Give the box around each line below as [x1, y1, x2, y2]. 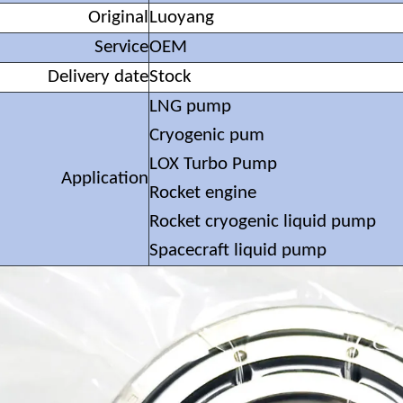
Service [94, 38, 148, 58]
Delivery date [48, 67, 148, 87]
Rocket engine [149, 184, 256, 203]
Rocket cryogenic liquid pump [149, 212, 376, 232]
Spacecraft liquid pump [149, 241, 327, 261]
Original [88, 8, 148, 28]
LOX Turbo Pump [149, 155, 277, 175]
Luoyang [149, 8, 214, 28]
